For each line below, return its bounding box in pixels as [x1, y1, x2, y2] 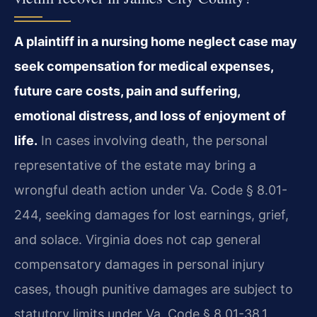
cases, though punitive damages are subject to [14, 281, 293, 296]
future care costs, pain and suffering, [14, 83, 240, 98]
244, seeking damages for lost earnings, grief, [14, 207, 289, 222]
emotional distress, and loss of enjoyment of [14, 108, 286, 123]
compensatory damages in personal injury [14, 256, 265, 272]
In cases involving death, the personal [38, 132, 267, 148]
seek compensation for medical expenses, [14, 58, 273, 74]
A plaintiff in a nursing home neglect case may [14, 33, 297, 49]
